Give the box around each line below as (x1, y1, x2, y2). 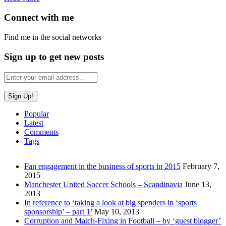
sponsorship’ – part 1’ (24, 207, 92, 216)
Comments (24, 127, 59, 136)
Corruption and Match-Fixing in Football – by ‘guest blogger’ (24, 216, 221, 225)
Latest (24, 118, 43, 127)
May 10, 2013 (94, 207, 139, 216)
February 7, (183, 161, 219, 171)
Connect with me (4, 12, 74, 23)
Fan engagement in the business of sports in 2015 (24, 161, 181, 171)
